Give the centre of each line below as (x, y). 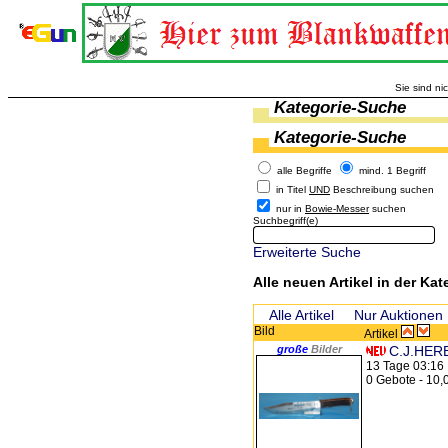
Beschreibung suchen (382, 189)
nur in (290, 208)
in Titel (292, 189)
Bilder (326, 349)
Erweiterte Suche (307, 252)
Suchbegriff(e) (285, 220)
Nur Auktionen (398, 315)
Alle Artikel (301, 315)
